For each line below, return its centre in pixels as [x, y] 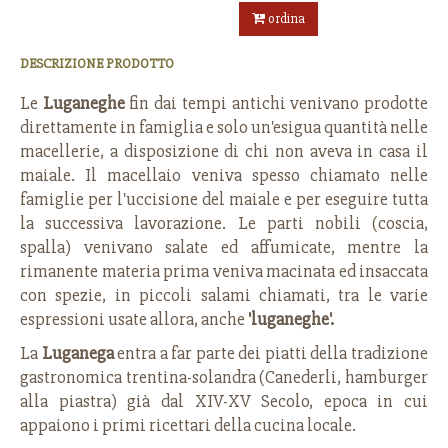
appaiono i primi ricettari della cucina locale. [188, 425]
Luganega [79, 353]
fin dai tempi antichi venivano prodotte [276, 103]
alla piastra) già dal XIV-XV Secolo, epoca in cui [224, 401]
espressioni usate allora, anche [134, 319]
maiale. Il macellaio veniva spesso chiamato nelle [224, 175]
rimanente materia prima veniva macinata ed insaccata [224, 271]
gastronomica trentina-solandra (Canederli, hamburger [224, 377]
